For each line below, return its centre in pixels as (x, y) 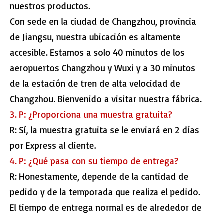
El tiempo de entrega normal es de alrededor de (106, 208)
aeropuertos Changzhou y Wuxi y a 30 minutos (102, 68)
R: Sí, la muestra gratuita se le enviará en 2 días (104, 130)
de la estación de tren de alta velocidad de (95, 84)
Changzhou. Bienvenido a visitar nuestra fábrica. (106, 99)
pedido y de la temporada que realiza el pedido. (105, 192)
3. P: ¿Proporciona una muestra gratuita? (91, 115)
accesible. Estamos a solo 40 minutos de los (97, 53)
